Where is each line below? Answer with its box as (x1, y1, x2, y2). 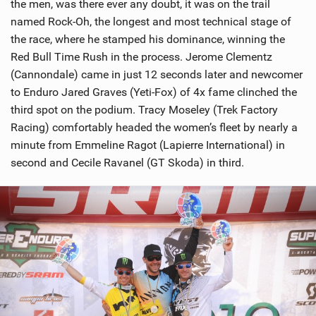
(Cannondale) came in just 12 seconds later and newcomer (11, 67, 303, 81)
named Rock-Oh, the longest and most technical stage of (11, 14, 291, 28)
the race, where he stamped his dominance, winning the (11, 32, 285, 46)
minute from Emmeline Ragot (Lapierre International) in (11, 138, 285, 152)
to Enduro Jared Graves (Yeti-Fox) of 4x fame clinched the (11, 85, 297, 99)
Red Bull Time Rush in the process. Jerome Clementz (11, 49, 272, 63)
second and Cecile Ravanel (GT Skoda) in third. (11, 155, 244, 169)
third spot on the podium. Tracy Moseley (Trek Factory (11, 102, 278, 116)
